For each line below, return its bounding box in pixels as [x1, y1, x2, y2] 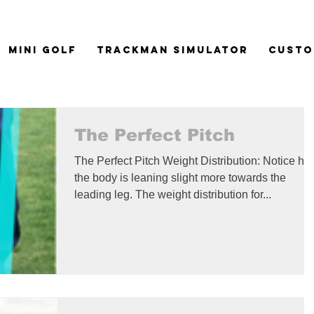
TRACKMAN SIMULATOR [97, 44, 248, 56]
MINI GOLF [8, 44, 76, 56]
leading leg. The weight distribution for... [74, 188, 271, 200]
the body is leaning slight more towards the [74, 171, 286, 184]
